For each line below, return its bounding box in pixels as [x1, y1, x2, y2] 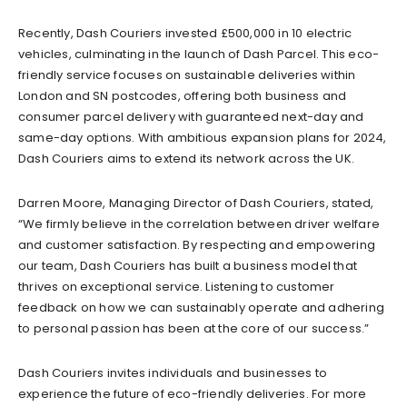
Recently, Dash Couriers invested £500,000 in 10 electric [18, 24, 352, 42]
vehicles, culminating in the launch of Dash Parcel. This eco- [18, 45, 380, 63]
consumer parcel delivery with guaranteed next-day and [18, 107, 364, 125]
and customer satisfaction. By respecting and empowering [18, 235, 376, 253]
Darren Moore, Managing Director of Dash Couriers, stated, [18, 194, 374, 212]
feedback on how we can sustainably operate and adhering [18, 298, 385, 316]
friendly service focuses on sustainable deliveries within [18, 65, 356, 84]
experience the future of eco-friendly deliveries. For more [18, 384, 367, 402]
